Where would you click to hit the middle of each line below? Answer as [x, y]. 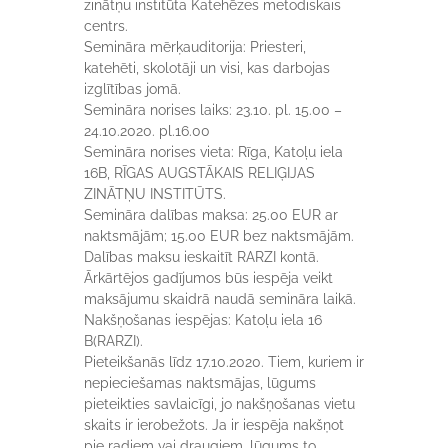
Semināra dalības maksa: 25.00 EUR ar [211, 215]
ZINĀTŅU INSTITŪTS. [155, 194]
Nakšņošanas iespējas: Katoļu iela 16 [203, 320]
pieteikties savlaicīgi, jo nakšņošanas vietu [219, 404]
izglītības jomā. [132, 89]
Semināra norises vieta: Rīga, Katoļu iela [213, 152]
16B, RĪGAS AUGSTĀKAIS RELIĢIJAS [199, 173]
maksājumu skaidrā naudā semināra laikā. [220, 299]
